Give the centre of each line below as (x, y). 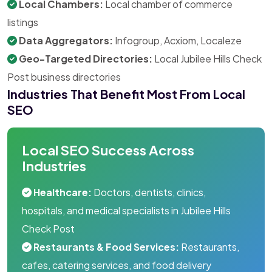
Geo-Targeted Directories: (86, 58)
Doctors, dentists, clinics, (149, 192)
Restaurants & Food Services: (106, 246)
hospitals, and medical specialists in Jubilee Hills (126, 210)
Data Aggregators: (66, 40)
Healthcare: (63, 192)
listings (23, 22)
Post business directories (64, 76)
